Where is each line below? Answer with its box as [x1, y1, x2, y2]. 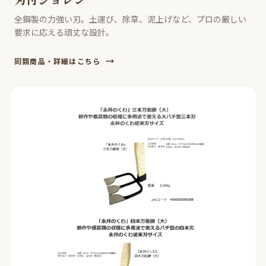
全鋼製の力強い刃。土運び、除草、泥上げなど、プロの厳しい [14, 13, 246, 26]
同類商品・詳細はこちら [14, 56, 101, 66]
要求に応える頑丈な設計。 [14, 26, 114, 39]
